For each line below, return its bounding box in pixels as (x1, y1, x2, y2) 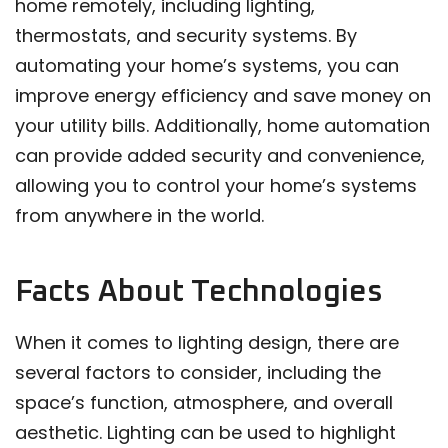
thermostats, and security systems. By (15, 23, 357, 49)
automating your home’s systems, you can (15, 53, 399, 79)
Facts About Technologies (15, 277, 383, 308)
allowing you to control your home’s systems (15, 173, 417, 199)
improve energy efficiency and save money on (15, 83, 431, 109)
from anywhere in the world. (15, 203, 264, 229)
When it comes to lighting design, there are (15, 330, 399, 356)
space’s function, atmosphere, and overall (15, 390, 393, 416)
